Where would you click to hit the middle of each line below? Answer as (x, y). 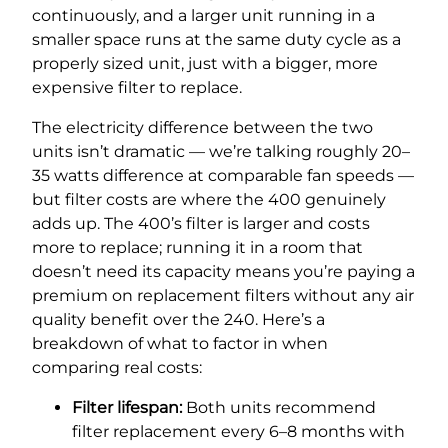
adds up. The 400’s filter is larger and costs (201, 223)
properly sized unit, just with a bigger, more (205, 63)
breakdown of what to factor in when (180, 343)
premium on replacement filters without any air (223, 295)
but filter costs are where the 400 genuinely (209, 199)
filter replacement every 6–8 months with (238, 431)
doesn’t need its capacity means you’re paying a (223, 271)
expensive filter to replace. (137, 87)
